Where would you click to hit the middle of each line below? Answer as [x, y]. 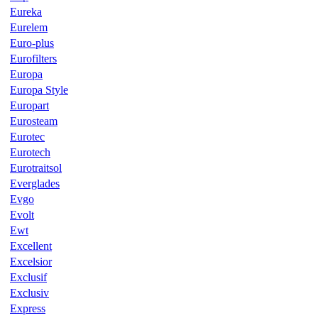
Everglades [35, 183]
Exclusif [28, 277]
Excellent [31, 246]
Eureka [26, 11]
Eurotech [30, 152]
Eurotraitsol [36, 168]
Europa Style [39, 89]
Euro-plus [32, 43]
